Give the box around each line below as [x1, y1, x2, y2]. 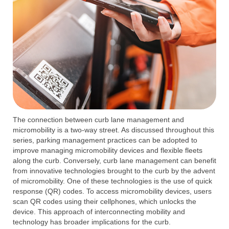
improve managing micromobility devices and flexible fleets [13, 146, 202, 154]
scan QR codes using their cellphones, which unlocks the [13, 197, 196, 205]
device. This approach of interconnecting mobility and [13, 208, 185, 216]
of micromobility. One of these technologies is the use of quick [13, 177, 212, 185]
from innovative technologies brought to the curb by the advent [13, 167, 215, 175]
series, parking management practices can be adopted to [13, 136, 197, 144]
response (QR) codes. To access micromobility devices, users [13, 187, 212, 195]
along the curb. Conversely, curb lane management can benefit [13, 156, 216, 165]
